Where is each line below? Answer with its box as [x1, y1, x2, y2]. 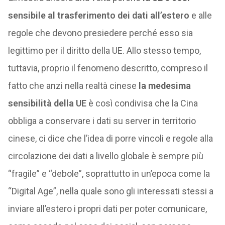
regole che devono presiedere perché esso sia [8, 28, 193, 38]
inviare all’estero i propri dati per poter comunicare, [8, 203, 207, 214]
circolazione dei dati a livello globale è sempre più [8, 151, 203, 161]
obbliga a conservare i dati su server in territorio [8, 116, 196, 126]
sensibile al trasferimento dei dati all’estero [8, 10, 189, 21]
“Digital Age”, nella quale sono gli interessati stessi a [8, 186, 213, 196]
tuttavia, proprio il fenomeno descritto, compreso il [8, 63, 208, 73]
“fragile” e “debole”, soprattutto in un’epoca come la [8, 168, 210, 179]
